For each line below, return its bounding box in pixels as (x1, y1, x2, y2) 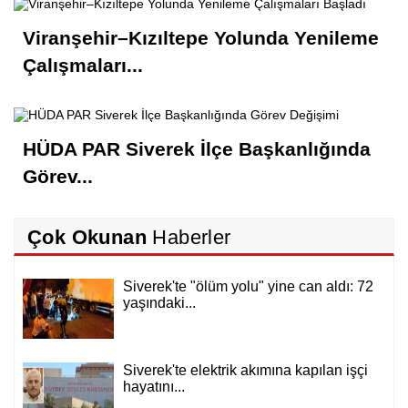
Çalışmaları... (23, 55, 143, 76)
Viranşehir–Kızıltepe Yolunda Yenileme (23, 27, 379, 49)
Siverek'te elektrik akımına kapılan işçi (123, 362, 368, 379)
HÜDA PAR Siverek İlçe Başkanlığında (23, 138, 371, 160)
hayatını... (123, 379, 185, 395)
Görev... (23, 166, 93, 188)
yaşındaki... (123, 295, 196, 311)
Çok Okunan (27, 226, 147, 250)
